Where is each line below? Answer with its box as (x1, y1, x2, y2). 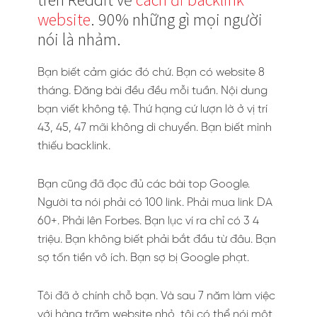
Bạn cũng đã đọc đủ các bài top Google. (38, 178, 250, 190)
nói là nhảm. (38, 28, 121, 50)
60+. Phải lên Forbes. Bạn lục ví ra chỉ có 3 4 (38, 215, 259, 227)
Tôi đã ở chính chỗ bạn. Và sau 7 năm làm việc (38, 290, 275, 302)
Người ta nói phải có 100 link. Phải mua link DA (38, 197, 272, 209)
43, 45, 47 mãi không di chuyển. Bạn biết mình (38, 122, 272, 134)
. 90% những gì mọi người (91, 8, 263, 30)
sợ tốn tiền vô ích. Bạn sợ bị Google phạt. (38, 252, 249, 264)
